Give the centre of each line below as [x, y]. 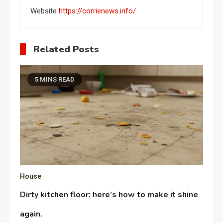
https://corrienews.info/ [97, 11]
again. [31, 214]
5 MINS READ [55, 79]
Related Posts [66, 49]
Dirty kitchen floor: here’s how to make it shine [109, 195]
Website [44, 11]
